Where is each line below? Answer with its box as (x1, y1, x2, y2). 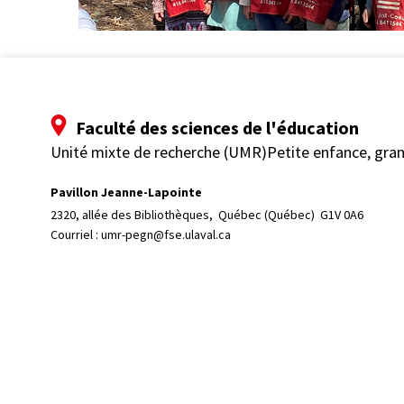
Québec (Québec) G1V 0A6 (218, 207, 363, 224)
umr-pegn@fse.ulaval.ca (101, 226, 231, 243)
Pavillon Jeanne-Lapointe (50, 183, 202, 200)
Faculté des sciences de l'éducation (76, 115, 359, 139)
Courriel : (50, 226, 101, 243)
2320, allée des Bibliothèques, (50, 207, 216, 224)
